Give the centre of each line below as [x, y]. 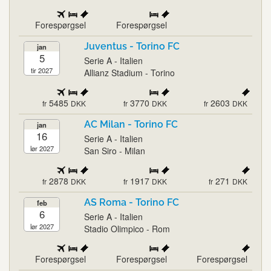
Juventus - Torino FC [132, 46]
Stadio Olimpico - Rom [127, 229]
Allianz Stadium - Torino [129, 73]
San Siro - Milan [115, 151]
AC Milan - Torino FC [131, 124]
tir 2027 [42, 70]
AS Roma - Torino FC [132, 202]
